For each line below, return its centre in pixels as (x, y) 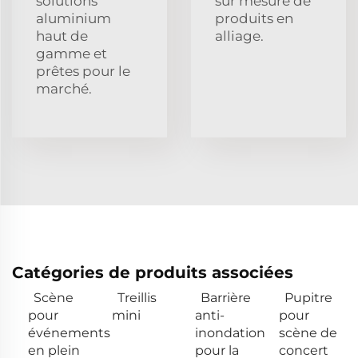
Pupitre (308, 297)
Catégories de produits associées (153, 272)
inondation (230, 332)
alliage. (239, 36)
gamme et (72, 53)
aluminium (74, 18)
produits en (254, 18)
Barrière (226, 297)
